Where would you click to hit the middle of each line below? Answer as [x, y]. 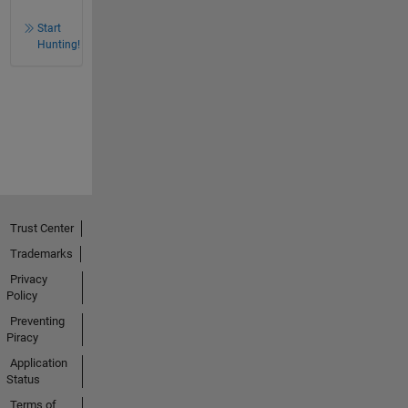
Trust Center [41, 229]
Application [38, 363]
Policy [21, 296]
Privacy [28, 280]
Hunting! [58, 44]
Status [23, 380]
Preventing [37, 321]
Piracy [22, 338]
